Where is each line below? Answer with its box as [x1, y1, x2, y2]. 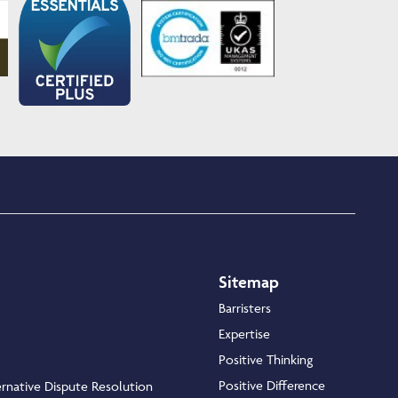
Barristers [219, 299, 271, 317]
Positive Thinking [219, 351, 313, 369]
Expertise [219, 325, 270, 343]
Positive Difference [219, 377, 325, 394]
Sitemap [219, 271, 279, 293]
